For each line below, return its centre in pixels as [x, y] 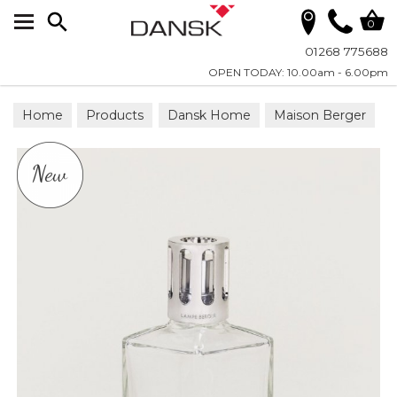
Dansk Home [209, 115]
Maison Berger [320, 115]
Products [115, 115]
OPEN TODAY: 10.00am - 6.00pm [298, 72]
